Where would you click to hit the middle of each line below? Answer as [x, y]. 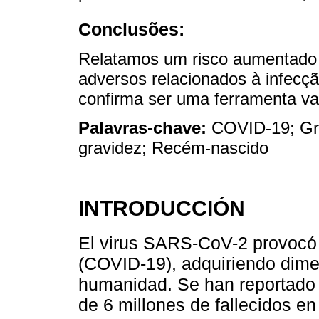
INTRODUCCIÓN [162, 208]
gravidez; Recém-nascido [173, 147]
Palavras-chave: [145, 127]
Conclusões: [131, 29]
